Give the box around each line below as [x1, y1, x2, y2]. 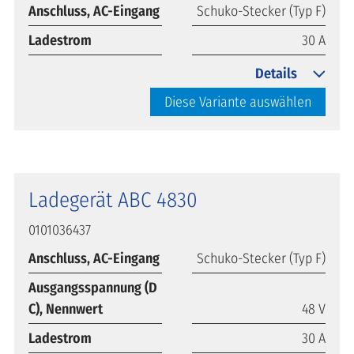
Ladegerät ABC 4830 [28, 186, 198, 213]
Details [255, 64, 297, 82]
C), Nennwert [28, 299, 103, 318]
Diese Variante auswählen [164, 92, 311, 111]
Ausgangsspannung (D [28, 278, 157, 296]
